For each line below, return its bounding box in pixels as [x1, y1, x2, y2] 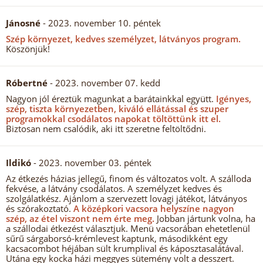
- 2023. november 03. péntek [33, 157, 151, 168]
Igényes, [214, 93, 251, 104]
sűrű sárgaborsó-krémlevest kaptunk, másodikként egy [6, 232, 228, 244]
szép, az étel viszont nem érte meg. [6, 213, 154, 224]
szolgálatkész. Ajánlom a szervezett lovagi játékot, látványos [6, 193, 247, 204]
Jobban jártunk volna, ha [154, 213, 255, 224]
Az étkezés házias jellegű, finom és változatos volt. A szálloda [6, 173, 251, 184]
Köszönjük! [6, 43, 50, 55]
